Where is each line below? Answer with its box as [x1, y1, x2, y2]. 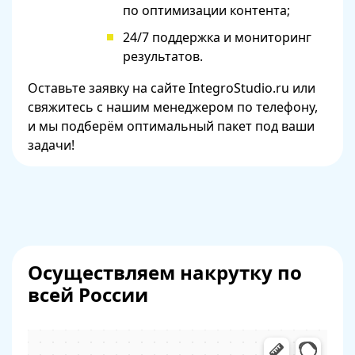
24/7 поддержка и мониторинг [123, 29, 311, 46]
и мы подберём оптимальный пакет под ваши [28, 117, 315, 135]
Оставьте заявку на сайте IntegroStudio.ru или [28, 79, 315, 97]
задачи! [28, 136, 74, 154]
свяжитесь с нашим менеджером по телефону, [28, 98, 318, 116]
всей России [28, 281, 148, 307]
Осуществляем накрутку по [28, 259, 302, 285]
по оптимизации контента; [123, 2, 290, 19]
